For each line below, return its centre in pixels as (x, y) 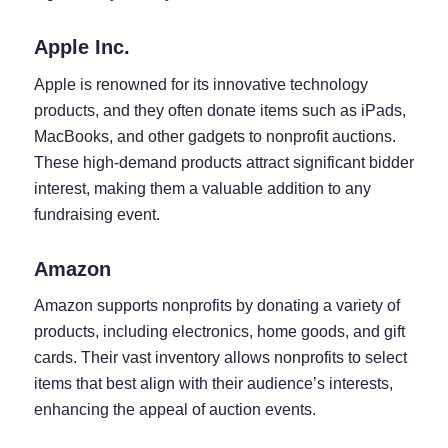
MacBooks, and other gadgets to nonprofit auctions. (214, 136)
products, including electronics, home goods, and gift (219, 332)
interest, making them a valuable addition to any (202, 188)
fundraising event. (96, 214)
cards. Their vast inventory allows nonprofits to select (220, 358)
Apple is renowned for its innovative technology (200, 84)
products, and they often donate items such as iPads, (219, 110)
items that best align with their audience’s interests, (213, 384)
